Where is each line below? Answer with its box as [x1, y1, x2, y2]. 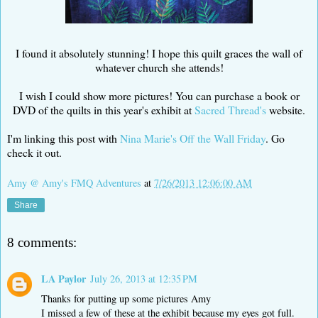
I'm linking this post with [7, 130, 120, 146]
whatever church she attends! [94, 59, 224, 75]
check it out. [7, 144, 62, 160]
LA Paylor [41, 271, 86, 287]
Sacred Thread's [194, 102, 266, 117]
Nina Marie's [120, 130, 177, 146]
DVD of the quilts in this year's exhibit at [13, 102, 194, 117]
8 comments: [7, 234, 77, 250]
